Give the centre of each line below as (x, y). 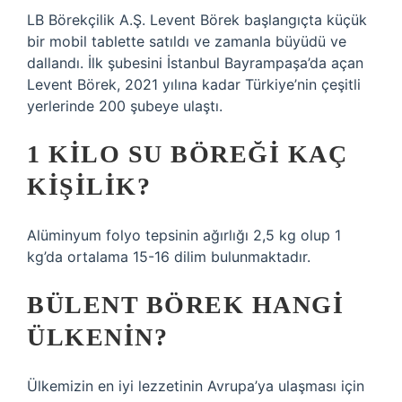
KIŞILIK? (89, 186)
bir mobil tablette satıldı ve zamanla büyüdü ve (187, 41)
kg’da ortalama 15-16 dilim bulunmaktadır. (169, 257)
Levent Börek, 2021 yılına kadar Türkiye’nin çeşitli (194, 84)
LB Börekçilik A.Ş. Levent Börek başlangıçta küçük (197, 20)
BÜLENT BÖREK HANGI (185, 305)
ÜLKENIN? (97, 337)
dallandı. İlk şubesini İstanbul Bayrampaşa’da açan (195, 63)
